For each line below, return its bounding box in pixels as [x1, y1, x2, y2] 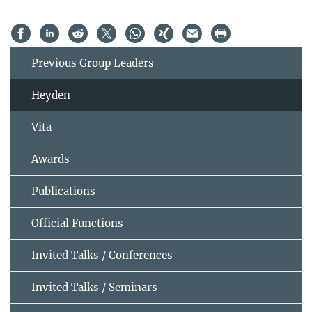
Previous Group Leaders [31, 56, 154, 70]
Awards [31, 152, 70, 166]
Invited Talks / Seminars [31, 280, 157, 294]
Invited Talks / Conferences [31, 248, 173, 262]
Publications [31, 184, 95, 198]
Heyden [31, 88, 70, 102]
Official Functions [31, 216, 123, 230]
